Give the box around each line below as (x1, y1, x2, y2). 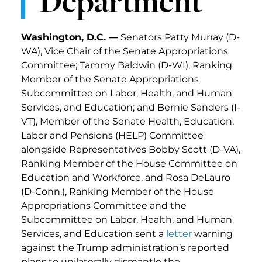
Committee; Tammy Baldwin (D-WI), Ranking (21, 59, 232, 71)
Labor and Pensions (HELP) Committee (21, 129, 204, 141)
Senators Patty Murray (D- (118, 31, 240, 43)
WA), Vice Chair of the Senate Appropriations (21, 45, 228, 57)
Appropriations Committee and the (21, 199, 187, 211)
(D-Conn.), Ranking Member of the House (21, 185, 214, 197)
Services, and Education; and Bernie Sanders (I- (21, 101, 240, 113)
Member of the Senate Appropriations (21, 73, 199, 85)
